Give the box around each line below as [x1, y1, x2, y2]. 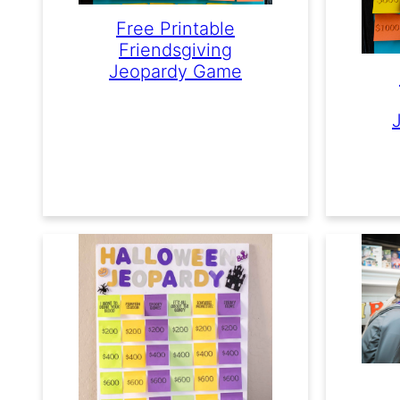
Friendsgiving [119, 38, 232, 61]
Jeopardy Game [109, 60, 242, 82]
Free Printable [116, 17, 235, 39]
